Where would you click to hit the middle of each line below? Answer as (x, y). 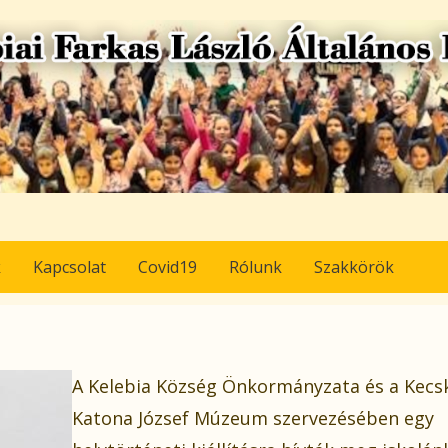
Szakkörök (354, 267)
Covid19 (167, 267)
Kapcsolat (69, 267)
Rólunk (255, 267)
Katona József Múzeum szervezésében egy (253, 418)
